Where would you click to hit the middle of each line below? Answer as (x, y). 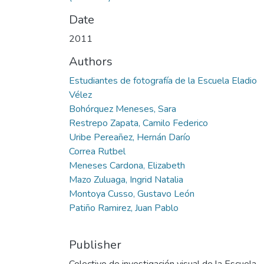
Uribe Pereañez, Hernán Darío (130, 137)
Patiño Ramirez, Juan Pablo (124, 208)
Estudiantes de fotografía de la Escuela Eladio (163, 80)
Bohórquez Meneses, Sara (123, 109)
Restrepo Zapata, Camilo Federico (138, 123)
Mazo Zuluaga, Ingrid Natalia (126, 179)
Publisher (95, 245)
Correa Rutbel (97, 151)
